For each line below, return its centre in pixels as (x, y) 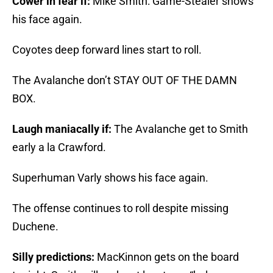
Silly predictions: (53, 257)
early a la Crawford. (59, 147)
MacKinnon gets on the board (167, 257)
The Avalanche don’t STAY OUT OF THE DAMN (125, 80)
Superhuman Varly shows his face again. (110, 178)
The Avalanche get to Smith (181, 129)
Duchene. (35, 227)
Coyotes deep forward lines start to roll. (107, 50)
